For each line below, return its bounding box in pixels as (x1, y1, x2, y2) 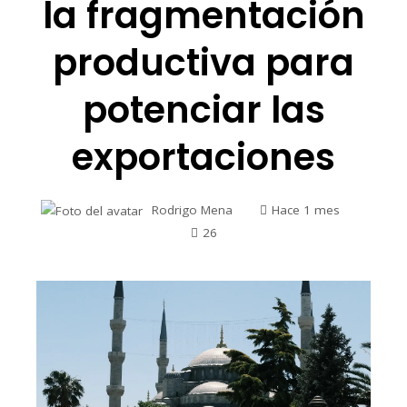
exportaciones (72, 132, 335, 183)
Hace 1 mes (271, 202, 340, 218)
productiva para (53, 37, 354, 88)
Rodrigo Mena (151, 202, 233, 218)
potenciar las (82, 84, 325, 135)
